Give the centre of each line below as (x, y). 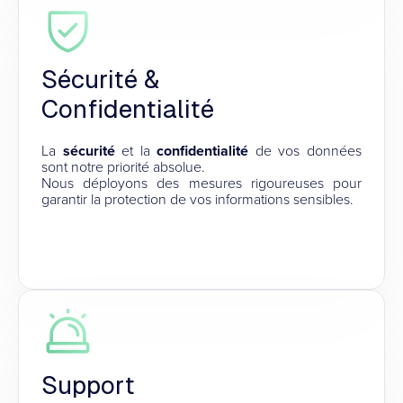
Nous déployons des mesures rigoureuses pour (201, 183)
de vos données (309, 151)
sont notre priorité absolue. (123, 167)
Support (88, 385)
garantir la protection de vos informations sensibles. (197, 199)
